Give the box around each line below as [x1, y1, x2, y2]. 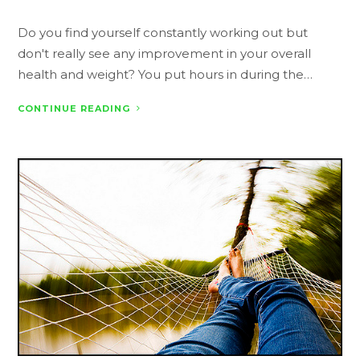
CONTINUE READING [18, 102, 131, 114]
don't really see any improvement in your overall [18, 45, 312, 61]
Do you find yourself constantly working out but [18, 24, 309, 40]
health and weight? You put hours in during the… [18, 66, 313, 82]
